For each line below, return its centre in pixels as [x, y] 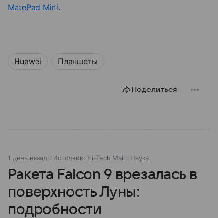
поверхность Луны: [74, 192]
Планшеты [78, 61]
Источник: [70, 157]
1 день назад [27, 157]
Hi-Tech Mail [106, 157]
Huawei [28, 61]
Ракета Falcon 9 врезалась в [102, 174]
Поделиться [154, 89]
